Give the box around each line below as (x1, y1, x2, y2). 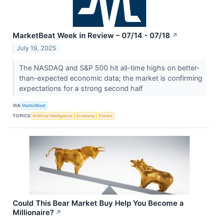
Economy (76, 113, 95, 119)
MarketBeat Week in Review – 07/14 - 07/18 (13, 30, 170, 40)
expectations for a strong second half (19, 84, 145, 92)
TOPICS (13, 113, 31, 119)
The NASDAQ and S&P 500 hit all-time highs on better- (19, 63, 200, 72)
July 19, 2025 (17, 44, 57, 52)
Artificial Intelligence (32, 113, 73, 119)
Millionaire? (13, 207, 54, 217)
